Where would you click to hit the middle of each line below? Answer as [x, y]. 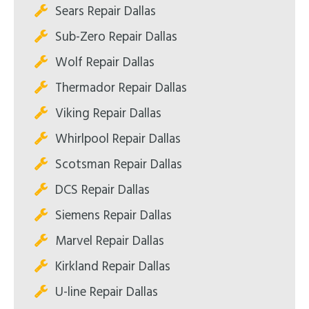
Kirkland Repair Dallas [113, 267]
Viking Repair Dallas [108, 113]
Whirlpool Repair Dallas [118, 139]
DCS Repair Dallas [102, 190]
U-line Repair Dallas [107, 292]
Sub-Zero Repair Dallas [116, 37]
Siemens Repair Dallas [113, 216]
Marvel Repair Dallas [110, 241]
